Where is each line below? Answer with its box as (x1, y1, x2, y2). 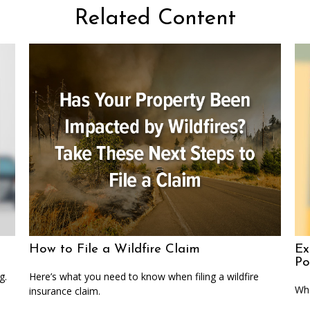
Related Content (74, 7, 236, 30)
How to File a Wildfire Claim (29, 243, 201, 257)
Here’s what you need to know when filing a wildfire (29, 270, 259, 284)
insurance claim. (29, 284, 101, 298)
